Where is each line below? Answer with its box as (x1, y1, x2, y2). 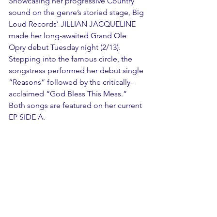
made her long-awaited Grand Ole (9, 31, 128, 40)
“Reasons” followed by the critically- (9, 77, 133, 87)
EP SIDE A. (9, 112, 45, 122)
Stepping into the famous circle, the (9, 54, 134, 63)
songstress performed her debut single (9, 66, 145, 75)
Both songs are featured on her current (9, 101, 144, 110)
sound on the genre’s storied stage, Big (9, 8, 146, 17)
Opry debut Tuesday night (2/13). (9, 43, 123, 52)
